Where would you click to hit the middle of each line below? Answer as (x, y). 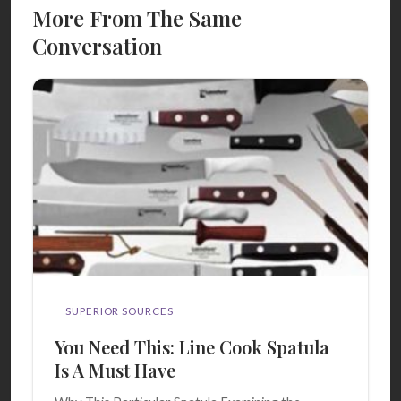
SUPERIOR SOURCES (119, 311)
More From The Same (137, 18)
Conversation (97, 46)
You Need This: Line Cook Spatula (192, 347)
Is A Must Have (115, 371)
